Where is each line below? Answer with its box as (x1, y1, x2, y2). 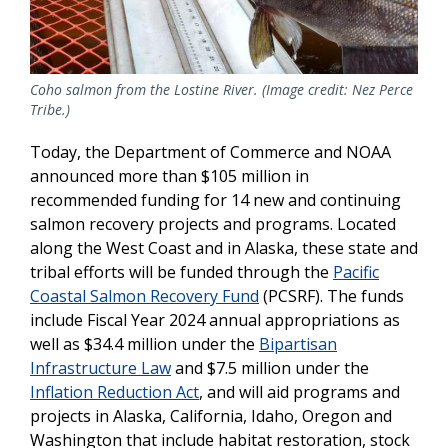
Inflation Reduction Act (30, 380, 199, 403)
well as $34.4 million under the (30, 332, 259, 355)
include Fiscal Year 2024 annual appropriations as (30, 308, 400, 331)
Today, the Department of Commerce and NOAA (30, 140, 391, 163)
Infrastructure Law (30, 356, 171, 379)
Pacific (333, 260, 379, 283)
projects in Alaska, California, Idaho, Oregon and (30, 404, 392, 427)
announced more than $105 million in (30, 164, 309, 187)
